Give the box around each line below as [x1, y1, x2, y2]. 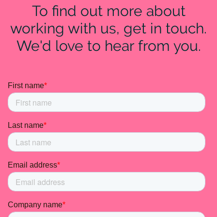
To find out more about [31, 2, 186, 20]
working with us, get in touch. [10, 20, 207, 37]
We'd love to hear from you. [16, 37, 201, 55]
